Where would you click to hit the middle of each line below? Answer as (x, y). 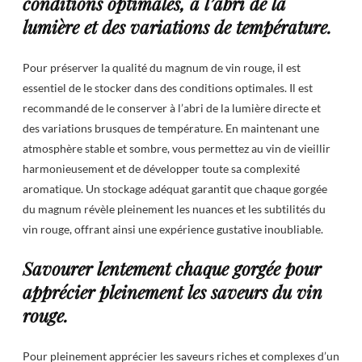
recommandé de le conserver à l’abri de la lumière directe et (172, 107)
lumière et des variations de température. (177, 27)
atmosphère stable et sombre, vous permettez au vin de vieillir (177, 148)
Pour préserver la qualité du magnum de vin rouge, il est (162, 67)
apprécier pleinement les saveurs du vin (173, 292)
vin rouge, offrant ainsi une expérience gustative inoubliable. (173, 229)
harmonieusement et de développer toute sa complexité (161, 168)
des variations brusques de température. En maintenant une (171, 128)
